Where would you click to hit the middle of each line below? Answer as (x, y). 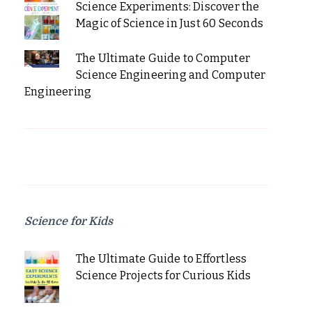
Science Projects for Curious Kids (163, 276)
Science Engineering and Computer (171, 75)
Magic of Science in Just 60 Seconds (169, 24)
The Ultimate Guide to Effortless (161, 259)
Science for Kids (69, 222)
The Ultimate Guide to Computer (163, 58)
